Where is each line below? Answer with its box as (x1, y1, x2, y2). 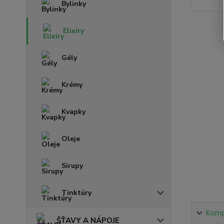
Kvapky (61, 107, 85, 116)
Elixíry (63, 26, 84, 35)
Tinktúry (61, 188, 91, 197)
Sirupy (61, 161, 83, 170)
